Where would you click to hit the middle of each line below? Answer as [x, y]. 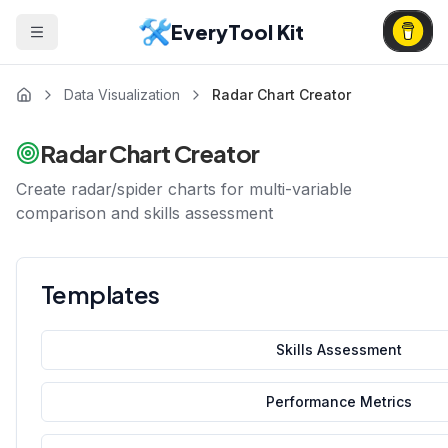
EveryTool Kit [237, 31]
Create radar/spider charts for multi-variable [184, 189]
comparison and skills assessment [144, 213]
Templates [100, 294]
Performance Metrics [339, 401]
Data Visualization [122, 94]
